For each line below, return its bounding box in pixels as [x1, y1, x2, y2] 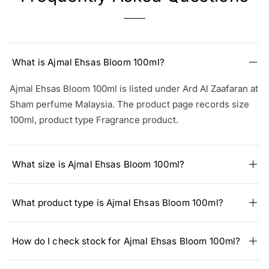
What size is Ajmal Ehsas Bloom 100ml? [12, 159, 185, 171]
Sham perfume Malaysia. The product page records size [10, 98, 249, 110]
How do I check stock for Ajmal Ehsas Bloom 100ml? [12, 235, 241, 247]
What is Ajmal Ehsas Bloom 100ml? [12, 56, 165, 68]
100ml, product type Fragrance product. [10, 114, 178, 126]
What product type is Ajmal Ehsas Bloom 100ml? [12, 197, 223, 209]
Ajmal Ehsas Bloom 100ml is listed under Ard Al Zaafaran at [10, 83, 258, 95]
